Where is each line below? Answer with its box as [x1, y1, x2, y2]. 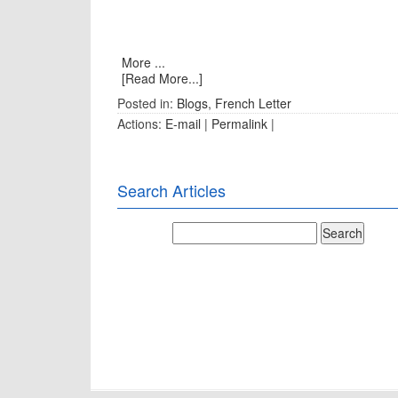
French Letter [215, 94, 291, 112]
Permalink [211, 115, 267, 132]
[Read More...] [122, 69, 203, 87]
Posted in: [117, 94, 177, 112]
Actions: [117, 115, 165, 132]
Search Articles [117, 179, 226, 202]
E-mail [165, 115, 201, 132]
